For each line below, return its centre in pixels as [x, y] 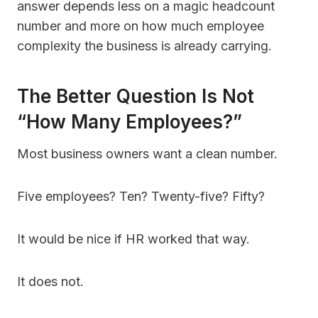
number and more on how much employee [141, 26]
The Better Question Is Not [136, 97]
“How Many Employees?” [130, 122]
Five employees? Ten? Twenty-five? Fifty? [141, 197]
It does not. [50, 282]
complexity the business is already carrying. [144, 46]
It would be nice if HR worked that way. [133, 239]
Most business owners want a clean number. [147, 154]
